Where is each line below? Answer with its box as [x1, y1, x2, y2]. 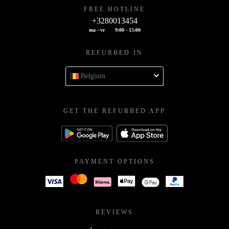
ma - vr [88, 27, 105, 33]
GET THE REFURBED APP [63, 107, 166, 115]
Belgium [81, 72, 105, 80]
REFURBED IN [86, 49, 143, 57]
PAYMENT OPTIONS [74, 157, 155, 165]
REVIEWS [96, 208, 133, 216]
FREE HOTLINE [84, 6, 145, 13]
